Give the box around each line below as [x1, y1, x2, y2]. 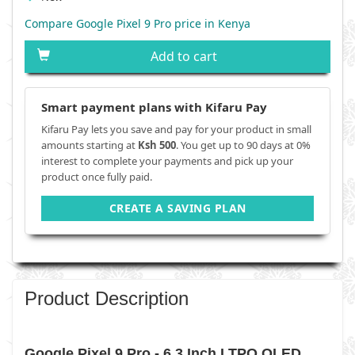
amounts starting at [41, 138, 138, 152]
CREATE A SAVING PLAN [109, 200, 246, 216]
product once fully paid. [41, 170, 152, 184]
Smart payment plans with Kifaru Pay [41, 99, 267, 115]
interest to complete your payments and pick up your [41, 154, 293, 168]
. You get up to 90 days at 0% [176, 138, 311, 152]
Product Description [25, 288, 189, 309]
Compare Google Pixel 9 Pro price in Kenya [25, 16, 250, 31]
